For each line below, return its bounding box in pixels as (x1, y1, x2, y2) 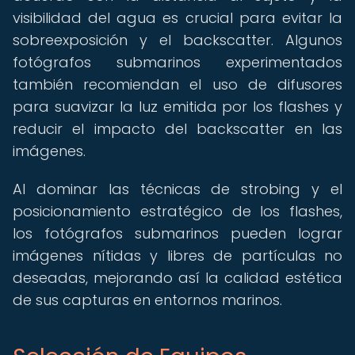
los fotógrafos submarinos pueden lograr (13, 223, 342, 243)
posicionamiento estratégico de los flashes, (13, 201, 342, 221)
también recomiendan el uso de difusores (13, 74, 342, 94)
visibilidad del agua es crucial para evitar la (13, 8, 342, 28)
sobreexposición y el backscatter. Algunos (13, 30, 342, 50)
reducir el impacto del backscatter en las (13, 119, 342, 139)
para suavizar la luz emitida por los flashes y (13, 97, 342, 116)
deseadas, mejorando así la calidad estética (13, 268, 342, 288)
